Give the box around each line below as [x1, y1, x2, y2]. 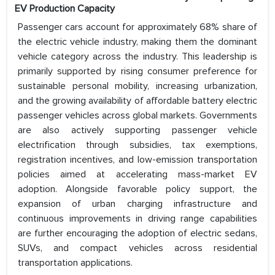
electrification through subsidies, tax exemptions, [18, 139, 257, 152]
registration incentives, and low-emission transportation [18, 153, 257, 166]
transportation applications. [18, 257, 133, 269]
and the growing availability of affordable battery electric [18, 95, 257, 107]
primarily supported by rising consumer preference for [18, 65, 257, 78]
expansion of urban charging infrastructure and [18, 198, 257, 211]
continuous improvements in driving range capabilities [18, 212, 257, 225]
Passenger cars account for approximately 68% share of [18, 21, 257, 34]
